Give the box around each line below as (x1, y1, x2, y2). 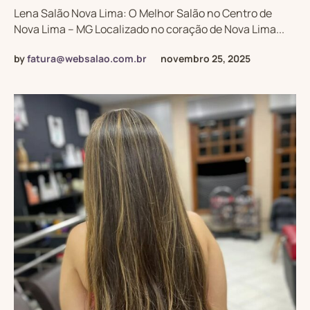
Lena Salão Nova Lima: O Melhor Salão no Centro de (14, 6, 272, 21)
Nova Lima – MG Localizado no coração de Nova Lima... (14, 21, 284, 37)
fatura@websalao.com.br (27, 52, 147, 66)
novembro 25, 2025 (161, 52, 250, 66)
